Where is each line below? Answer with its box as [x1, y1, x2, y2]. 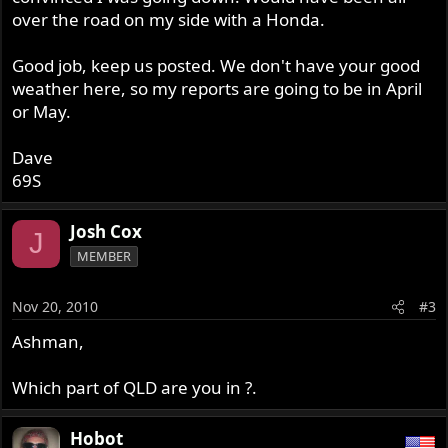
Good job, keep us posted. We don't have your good [12, 53, 421, 77]
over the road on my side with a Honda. [12, 7, 326, 31]
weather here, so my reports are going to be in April [12, 76, 423, 100]
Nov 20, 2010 [12, 297, 99, 317]
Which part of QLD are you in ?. [12, 376, 258, 400]
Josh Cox [70, 219, 143, 243]
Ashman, [12, 330, 85, 354]
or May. [12, 99, 72, 123]
